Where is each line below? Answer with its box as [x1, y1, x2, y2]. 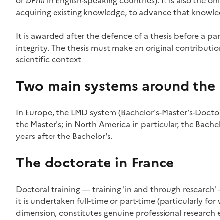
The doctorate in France [15, 152, 174, 173]
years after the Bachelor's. [15, 130, 112, 142]
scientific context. [15, 54, 83, 65]
